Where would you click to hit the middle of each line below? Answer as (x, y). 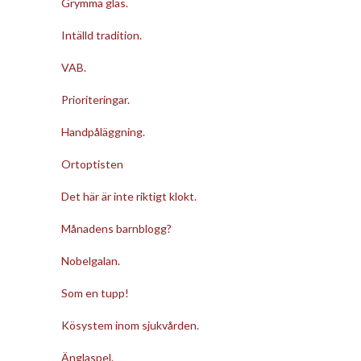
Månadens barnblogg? (116, 228)
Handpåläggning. (103, 131)
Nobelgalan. (90, 260)
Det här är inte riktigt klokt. (129, 196)
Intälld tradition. (101, 35)
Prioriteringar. (95, 99)
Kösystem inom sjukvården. (130, 325)
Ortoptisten (92, 164)
